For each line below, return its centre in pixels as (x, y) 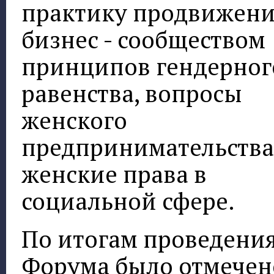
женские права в (114, 174)
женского (74, 120)
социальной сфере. (128, 201)
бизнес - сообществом (143, 39)
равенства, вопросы (132, 93)
